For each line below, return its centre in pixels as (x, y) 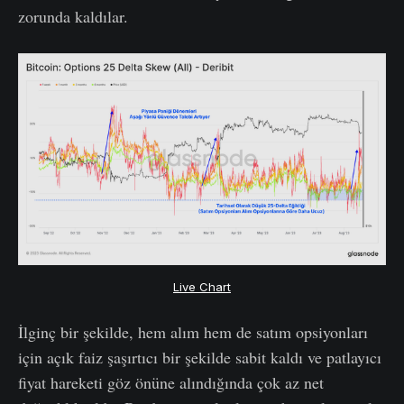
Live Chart (202, 287)
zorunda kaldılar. (73, 17)
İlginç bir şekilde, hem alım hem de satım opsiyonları (193, 332)
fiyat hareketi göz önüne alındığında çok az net (171, 383)
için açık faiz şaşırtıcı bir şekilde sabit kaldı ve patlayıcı (200, 358)
